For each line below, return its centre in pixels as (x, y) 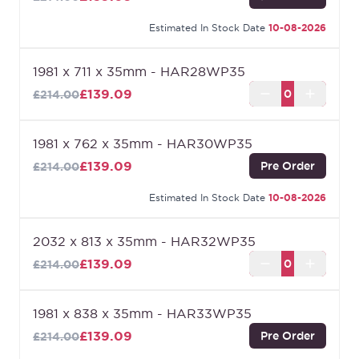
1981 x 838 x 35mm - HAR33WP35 (142, 314)
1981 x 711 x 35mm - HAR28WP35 (139, 72)
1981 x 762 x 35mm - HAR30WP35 (143, 144)
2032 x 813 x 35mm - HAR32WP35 (144, 242)
